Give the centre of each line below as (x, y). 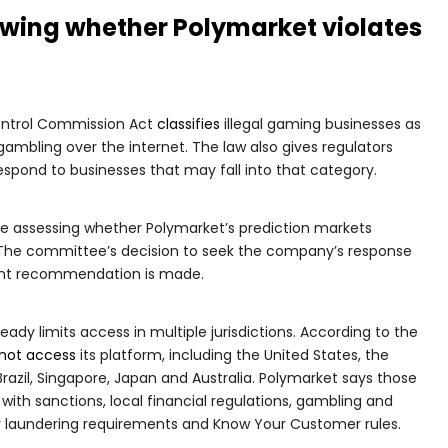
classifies (188, 123)
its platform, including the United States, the (232, 354)
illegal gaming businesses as (320, 123)
